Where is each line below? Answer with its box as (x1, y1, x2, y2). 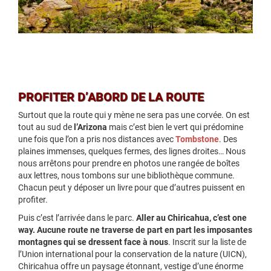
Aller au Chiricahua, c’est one (136, 213, 247, 224)
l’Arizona (74, 122, 107, 133)
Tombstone (175, 134, 219, 145)
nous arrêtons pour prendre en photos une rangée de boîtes (18, 158, 240, 169)
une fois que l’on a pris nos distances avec (18, 134, 175, 145)
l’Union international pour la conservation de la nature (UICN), (18, 249, 247, 260)
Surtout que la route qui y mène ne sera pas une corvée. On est (18, 110, 250, 121)
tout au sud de (18, 122, 74, 133)
